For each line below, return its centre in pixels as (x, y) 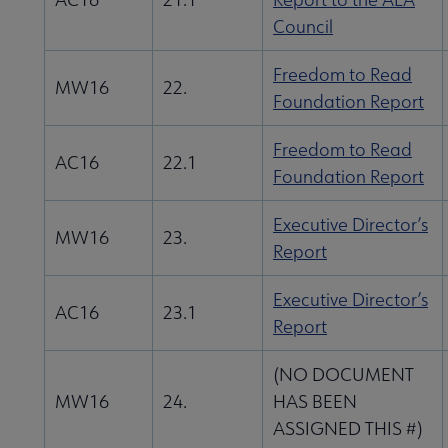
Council (303, 27)
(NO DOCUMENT (343, 375)
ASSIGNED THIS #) (347, 429)
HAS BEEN (315, 402)
